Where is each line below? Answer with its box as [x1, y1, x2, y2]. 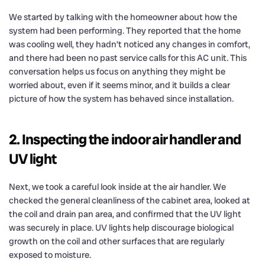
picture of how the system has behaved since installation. [9, 92, 234, 105]
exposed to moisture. [9, 248, 91, 261]
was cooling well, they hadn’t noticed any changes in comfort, [9, 38, 250, 50]
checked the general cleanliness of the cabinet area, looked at [9, 194, 250, 206]
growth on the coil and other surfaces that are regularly [9, 235, 225, 247]
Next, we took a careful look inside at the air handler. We [9, 180, 226, 193]
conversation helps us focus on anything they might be [9, 65, 225, 77]
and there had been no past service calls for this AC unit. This [9, 51, 247, 64]
